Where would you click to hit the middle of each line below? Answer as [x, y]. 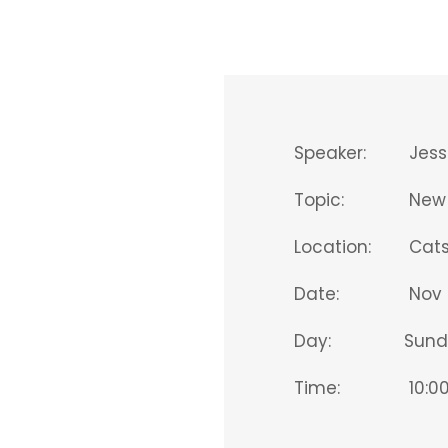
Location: [332, 247]
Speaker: [330, 153]
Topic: [319, 200]
